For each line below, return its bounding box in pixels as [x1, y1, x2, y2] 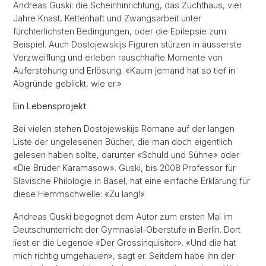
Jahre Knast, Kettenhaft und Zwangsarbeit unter [13, 13, 201, 23]
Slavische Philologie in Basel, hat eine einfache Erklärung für [13, 176, 250, 186]
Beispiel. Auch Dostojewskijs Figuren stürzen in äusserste [13, 39, 242, 49]
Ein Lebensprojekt [13, 101, 86, 111]
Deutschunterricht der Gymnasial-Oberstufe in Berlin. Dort [13, 224, 240, 235]
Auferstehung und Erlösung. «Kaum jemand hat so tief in [13, 65, 235, 75]
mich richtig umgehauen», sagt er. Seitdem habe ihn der [13, 251, 235, 261]
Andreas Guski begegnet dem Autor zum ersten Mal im [13, 211, 233, 221]
